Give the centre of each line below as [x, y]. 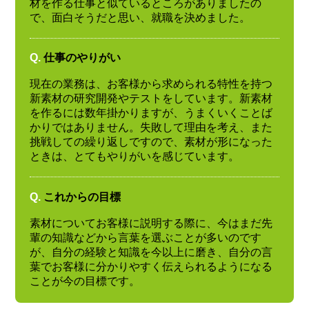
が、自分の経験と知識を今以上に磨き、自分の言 [151, 252]
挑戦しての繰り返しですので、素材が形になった [151, 142]
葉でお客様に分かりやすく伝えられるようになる [151, 266]
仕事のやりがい [82, 58]
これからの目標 [82, 197]
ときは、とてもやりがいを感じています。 [134, 157]
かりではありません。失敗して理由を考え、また [151, 128]
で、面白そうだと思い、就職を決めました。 [140, 17]
